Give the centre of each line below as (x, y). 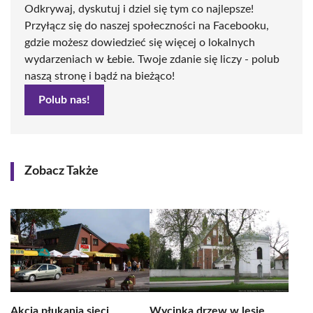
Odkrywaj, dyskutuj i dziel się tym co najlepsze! (139, 9)
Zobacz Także (61, 171)
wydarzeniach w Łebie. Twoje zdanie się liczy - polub (152, 59)
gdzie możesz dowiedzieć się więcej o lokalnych (140, 43)
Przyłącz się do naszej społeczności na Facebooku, (147, 26)
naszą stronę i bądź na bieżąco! (100, 76)
